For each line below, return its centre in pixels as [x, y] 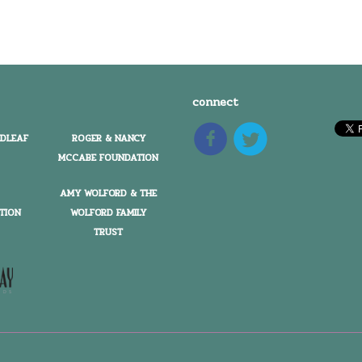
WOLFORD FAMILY [109, 212]
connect [216, 102]
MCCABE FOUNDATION [109, 157]
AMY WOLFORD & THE [109, 193]
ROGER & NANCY [108, 138]
